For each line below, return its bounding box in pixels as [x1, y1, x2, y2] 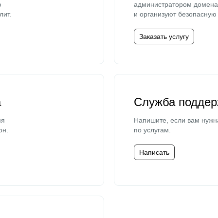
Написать [139, 148, 169, 156]
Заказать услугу [139, 33, 189, 40]
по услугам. [134, 126, 171, 134]
